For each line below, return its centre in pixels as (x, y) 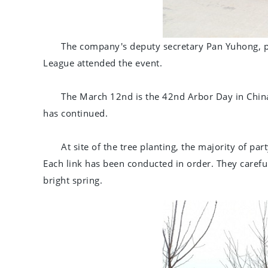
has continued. (75, 113)
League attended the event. (103, 63)
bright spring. (73, 180)
